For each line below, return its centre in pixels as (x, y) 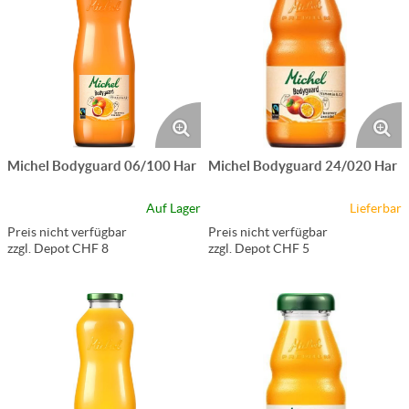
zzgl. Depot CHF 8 (58, 248)
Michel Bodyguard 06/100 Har (102, 165)
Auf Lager (173, 208)
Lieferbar (376, 208)
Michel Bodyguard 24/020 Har (303, 165)
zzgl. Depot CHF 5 (259, 248)
